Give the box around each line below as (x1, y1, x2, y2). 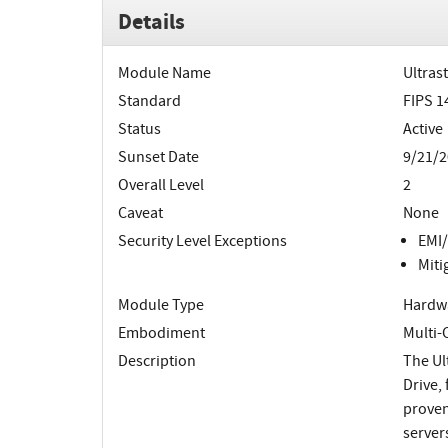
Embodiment (118, 323, 205, 344)
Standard (118, 91, 181, 112)
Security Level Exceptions (118, 231, 287, 252)
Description (118, 351, 196, 372)
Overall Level (118, 175, 204, 196)
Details (118, 6, 185, 38)
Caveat (118, 203, 163, 224)
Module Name (118, 63, 211, 84)
